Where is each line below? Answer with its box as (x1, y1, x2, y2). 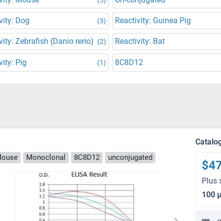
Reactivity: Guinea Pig (115, 16, 191, 25)
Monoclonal (26, 152, 66, 162)
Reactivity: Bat (115, 37, 165, 46)
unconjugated (108, 152, 152, 162)
